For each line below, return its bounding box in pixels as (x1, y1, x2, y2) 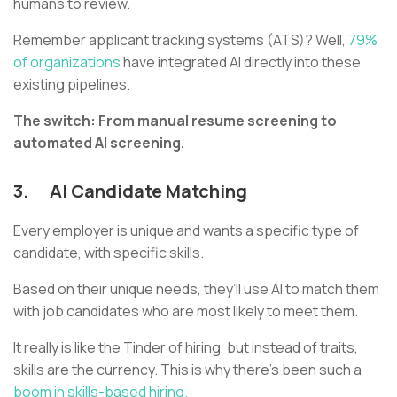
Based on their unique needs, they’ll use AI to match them (13, 278, 379, 299)
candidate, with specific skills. (13, 242, 204, 262)
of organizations (13, 51, 121, 72)
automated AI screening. (13, 132, 184, 152)
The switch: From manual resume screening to (13, 110, 337, 130)
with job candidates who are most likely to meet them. (13, 300, 361, 321)
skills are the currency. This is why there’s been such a (13, 359, 362, 379)
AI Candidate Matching (50, 178, 251, 203)
